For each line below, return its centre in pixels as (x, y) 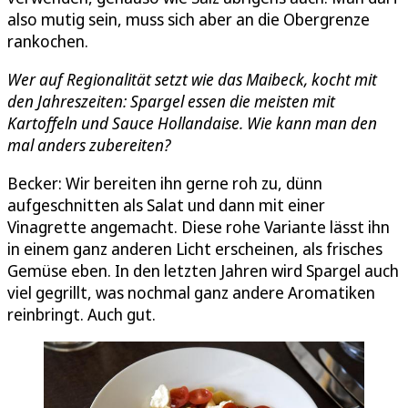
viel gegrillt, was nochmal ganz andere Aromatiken (191, 293)
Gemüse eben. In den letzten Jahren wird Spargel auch (203, 271)
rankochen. (48, 41)
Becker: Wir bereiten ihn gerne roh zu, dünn (165, 184)
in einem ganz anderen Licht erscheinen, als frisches (195, 249)
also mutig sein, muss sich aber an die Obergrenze (189, 20)
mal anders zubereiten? (89, 145)
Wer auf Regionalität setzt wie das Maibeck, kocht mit (192, 80)
